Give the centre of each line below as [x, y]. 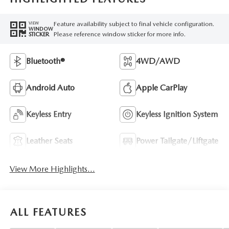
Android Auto [50, 88]
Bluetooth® [45, 61]
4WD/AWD [158, 61]
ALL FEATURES [49, 212]
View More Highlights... [52, 169]
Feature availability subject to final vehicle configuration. [134, 24]
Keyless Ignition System [177, 114]
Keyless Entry [48, 114]
